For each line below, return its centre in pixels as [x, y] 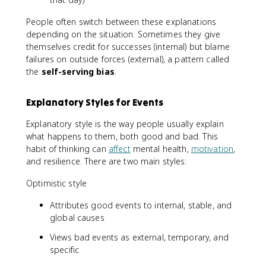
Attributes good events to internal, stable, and [141, 205]
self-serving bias [78, 72]
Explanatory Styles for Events [95, 102]
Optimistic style [57, 183]
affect [119, 149]
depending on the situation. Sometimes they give [123, 34]
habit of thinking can [67, 149]
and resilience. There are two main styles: [107, 161]
